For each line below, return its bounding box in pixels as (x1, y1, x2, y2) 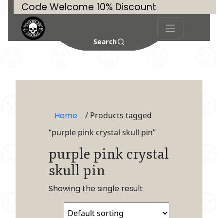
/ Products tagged (83, 109, 152, 121)
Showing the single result (48, 182, 143, 194)
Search (93, 37, 117, 46)
